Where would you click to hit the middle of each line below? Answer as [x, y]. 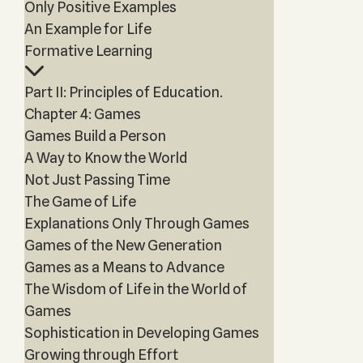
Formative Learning [88, 51]
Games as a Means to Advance [124, 267]
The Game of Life [80, 201]
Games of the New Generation [123, 245]
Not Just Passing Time [97, 179]
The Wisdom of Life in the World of [135, 289]
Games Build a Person [95, 136]
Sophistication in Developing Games [141, 333]
